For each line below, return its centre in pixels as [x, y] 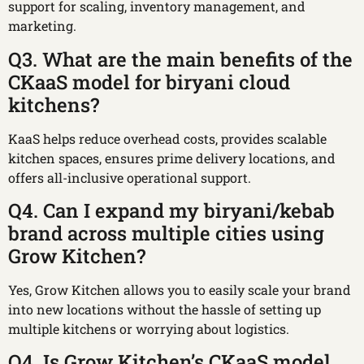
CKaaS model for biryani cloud [149, 82]
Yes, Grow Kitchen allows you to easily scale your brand [180, 290]
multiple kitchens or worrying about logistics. [149, 329]
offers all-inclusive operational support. [130, 177]
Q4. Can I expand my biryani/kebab [171, 211]
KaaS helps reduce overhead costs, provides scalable [167, 138]
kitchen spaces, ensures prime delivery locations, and [172, 158]
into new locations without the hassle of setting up [165, 310]
